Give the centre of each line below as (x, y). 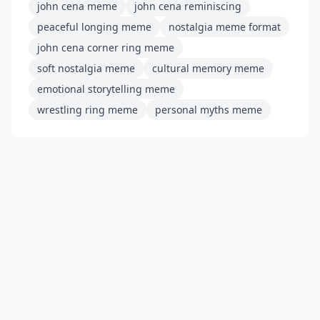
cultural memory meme (208, 68)
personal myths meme (209, 109)
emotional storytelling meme (106, 89)
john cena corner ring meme (106, 47)
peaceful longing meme (94, 26)
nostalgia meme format (225, 26)
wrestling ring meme (87, 109)
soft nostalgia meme (86, 68)
